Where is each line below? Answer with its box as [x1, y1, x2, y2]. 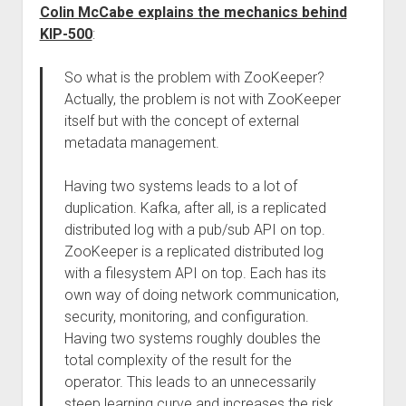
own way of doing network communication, [63, 286, 339, 304]
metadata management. [63, 134, 219, 151]
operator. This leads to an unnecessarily [63, 373, 316, 391]
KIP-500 [39, 25, 92, 43]
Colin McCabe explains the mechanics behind [39, 4, 347, 21]
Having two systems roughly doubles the [63, 330, 321, 347]
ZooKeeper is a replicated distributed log [63, 243, 324, 260]
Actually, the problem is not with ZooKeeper [63, 91, 341, 108]
